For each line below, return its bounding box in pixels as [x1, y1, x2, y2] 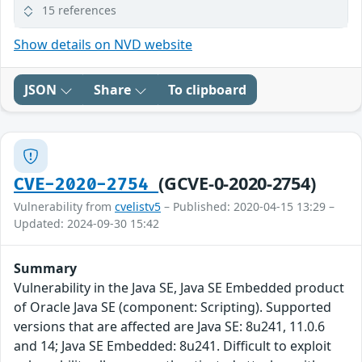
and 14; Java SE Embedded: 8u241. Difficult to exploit [14, 337, 331, 356]
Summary [14, 259, 77, 278]
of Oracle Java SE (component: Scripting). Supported [14, 298, 331, 317]
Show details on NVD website [14, 36, 192, 54]
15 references [42, 2, 116, 19]
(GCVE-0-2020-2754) [158, 171, 316, 196]
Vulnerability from [14, 199, 115, 215]
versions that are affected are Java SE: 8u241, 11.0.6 [14, 318, 325, 336]
